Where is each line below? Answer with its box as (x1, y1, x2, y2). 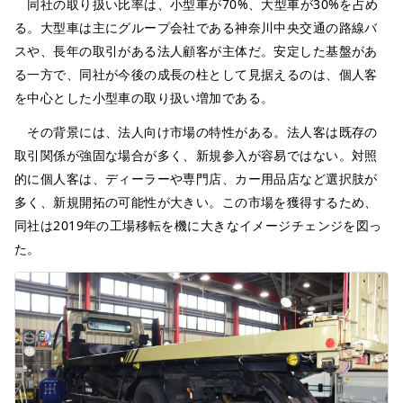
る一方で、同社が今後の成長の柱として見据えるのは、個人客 (14, 65, 378, 83)
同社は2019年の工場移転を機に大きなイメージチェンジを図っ (14, 216, 382, 234)
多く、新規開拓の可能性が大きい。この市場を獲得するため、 (14, 193, 378, 210)
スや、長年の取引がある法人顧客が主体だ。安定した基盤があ (14, 41, 378, 59)
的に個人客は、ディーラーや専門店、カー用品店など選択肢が (14, 169, 378, 187)
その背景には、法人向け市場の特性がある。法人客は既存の (14, 122, 378, 140)
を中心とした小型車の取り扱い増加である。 (14, 88, 274, 106)
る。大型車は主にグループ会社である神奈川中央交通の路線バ (14, 18, 378, 36)
